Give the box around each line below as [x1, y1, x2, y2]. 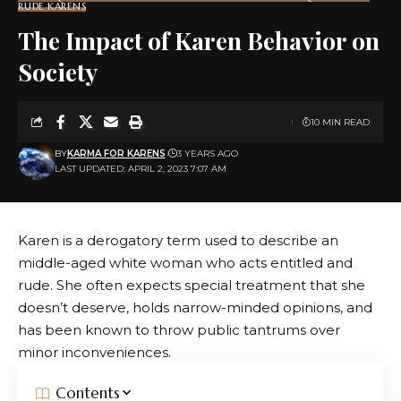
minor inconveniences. [18, 344, 171, 362]
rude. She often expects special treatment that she [18, 277, 365, 294]
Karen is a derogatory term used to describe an [18, 232, 338, 250]
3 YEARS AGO [177, 148, 238, 160]
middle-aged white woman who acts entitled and [18, 254, 353, 272]
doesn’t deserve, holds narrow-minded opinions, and [18, 299, 372, 317]
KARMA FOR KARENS [66, 148, 166, 160]
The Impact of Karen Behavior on [18, 24, 380, 57]
